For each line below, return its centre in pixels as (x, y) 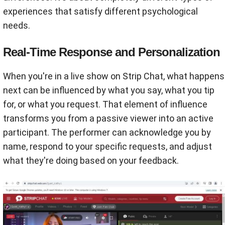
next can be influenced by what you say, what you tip (109, 90)
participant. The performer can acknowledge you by (107, 132)
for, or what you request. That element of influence (105, 104)
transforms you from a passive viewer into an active (108, 118)
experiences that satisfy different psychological (100, 11)
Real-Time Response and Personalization (111, 52)
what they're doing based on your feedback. (91, 160)
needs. (17, 25)
